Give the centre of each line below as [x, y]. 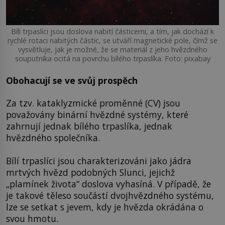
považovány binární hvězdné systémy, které [97, 115]
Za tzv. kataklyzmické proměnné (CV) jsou [93, 103]
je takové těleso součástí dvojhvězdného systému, [110, 195]
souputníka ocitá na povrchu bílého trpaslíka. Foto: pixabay [113, 59]
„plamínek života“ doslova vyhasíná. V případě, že [108, 184]
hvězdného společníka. [53, 138]
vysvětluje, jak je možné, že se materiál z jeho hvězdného [113, 50]
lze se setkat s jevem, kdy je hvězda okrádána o [105, 207]
